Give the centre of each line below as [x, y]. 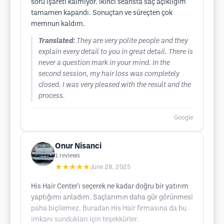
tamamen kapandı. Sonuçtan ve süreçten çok [102, 13]
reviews [70, 156]
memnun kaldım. [58, 24]
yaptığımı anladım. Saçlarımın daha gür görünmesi [112, 198]
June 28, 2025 [110, 167]
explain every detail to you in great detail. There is [116, 52]
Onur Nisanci [78, 146]
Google [183, 118]
